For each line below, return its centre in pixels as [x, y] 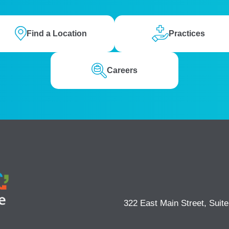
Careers [122, 71]
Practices [187, 34]
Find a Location [56, 34]
